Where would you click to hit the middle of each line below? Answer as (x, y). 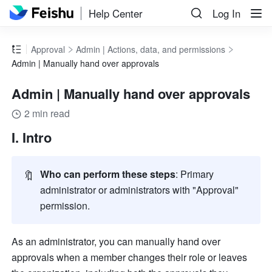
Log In (226, 13)
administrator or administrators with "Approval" (140, 190)
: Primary (195, 174)
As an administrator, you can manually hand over (116, 242)
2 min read (47, 114)
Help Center (116, 13)
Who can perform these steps (108, 174)
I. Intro (32, 138)
